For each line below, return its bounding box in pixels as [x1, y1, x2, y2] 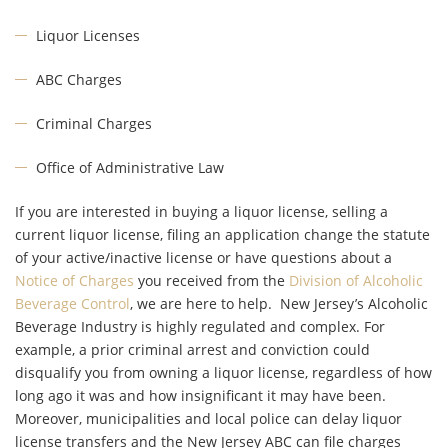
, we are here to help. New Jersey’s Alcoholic [130, 293, 428, 313]
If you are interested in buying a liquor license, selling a [15, 201, 388, 221]
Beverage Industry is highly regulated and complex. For [15, 316, 385, 336]
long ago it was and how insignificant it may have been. [15, 385, 386, 405]
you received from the [134, 270, 289, 290]
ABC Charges [36, 69, 122, 89]
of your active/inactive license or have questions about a [15, 247, 392, 267]
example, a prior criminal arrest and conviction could [15, 339, 370, 359]
